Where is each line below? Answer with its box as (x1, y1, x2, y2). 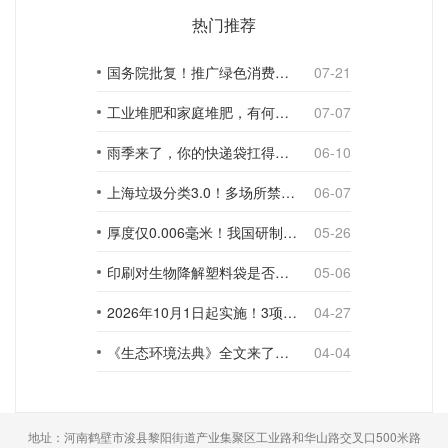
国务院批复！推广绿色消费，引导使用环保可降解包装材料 (275, 62, 289, 82)
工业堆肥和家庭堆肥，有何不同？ (275, 102, 289, 122)
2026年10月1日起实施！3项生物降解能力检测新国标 (283, 302, 297, 322)
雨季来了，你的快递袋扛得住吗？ (275, 142, 289, 162)
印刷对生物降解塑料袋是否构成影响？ (275, 262, 289, 282)
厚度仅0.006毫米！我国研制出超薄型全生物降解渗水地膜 (283, 222, 297, 242)
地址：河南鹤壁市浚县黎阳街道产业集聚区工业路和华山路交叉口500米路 (27, 428, 421, 445)
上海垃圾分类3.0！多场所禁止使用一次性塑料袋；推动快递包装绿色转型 (281, 182, 295, 202)
